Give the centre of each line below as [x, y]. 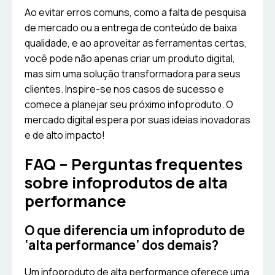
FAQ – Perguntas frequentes [134, 165]
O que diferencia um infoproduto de [135, 230]
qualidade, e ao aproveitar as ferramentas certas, [136, 43]
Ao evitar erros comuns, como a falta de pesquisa [135, 13]
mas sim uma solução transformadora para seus [133, 74]
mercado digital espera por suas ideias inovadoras [137, 120]
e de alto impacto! [65, 135]
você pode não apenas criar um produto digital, [130, 59]
